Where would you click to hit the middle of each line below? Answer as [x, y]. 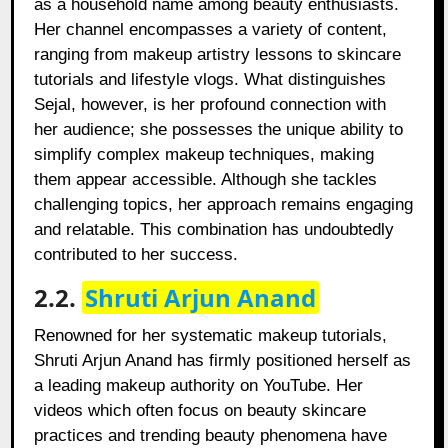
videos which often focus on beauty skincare [200, 411]
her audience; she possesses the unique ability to [219, 130]
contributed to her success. [136, 255]
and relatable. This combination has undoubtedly [214, 230]
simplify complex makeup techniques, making [204, 155]
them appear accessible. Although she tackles [206, 180]
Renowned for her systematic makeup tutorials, [211, 336]
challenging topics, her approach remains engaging [224, 205]
